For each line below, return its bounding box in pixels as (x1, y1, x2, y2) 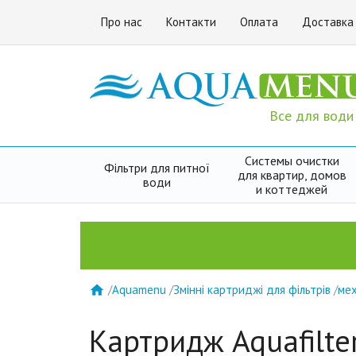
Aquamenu (112, 281, 167, 297)
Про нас (101, 14, 143, 29)
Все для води (269, 106, 354, 125)
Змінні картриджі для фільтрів (173, 281, 331, 297)
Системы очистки (244, 153, 339, 168)
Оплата (240, 14, 279, 29)
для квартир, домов (237, 167, 346, 183)
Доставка (302, 14, 354, 29)
